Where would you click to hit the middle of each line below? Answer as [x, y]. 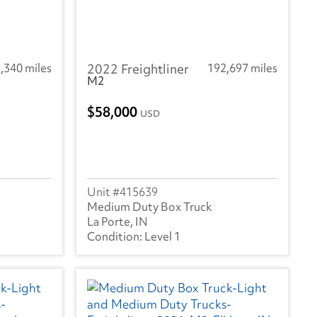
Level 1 [162, 236]
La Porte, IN [117, 221]
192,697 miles [242, 68]
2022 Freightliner [138, 69]
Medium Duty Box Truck [150, 206]
